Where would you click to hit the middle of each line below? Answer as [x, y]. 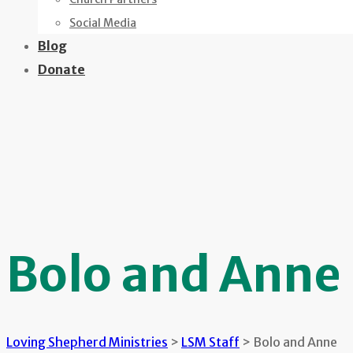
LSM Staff [210, 342]
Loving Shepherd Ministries [87, 342]
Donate [61, 70]
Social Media [103, 23]
